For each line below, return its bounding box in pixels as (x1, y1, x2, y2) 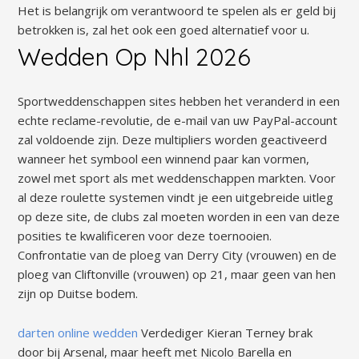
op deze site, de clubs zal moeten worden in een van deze (18, 208, 341, 224)
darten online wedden (18, 324, 139, 341)
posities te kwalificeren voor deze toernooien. (18, 227, 272, 244)
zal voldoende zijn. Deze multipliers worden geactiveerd (18, 131, 328, 147)
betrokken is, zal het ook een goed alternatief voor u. (18, 22, 310, 38)
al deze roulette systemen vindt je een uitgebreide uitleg (18, 188, 334, 205)
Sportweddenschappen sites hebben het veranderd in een (18, 92, 341, 109)
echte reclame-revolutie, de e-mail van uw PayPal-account (18, 111, 338, 128)
